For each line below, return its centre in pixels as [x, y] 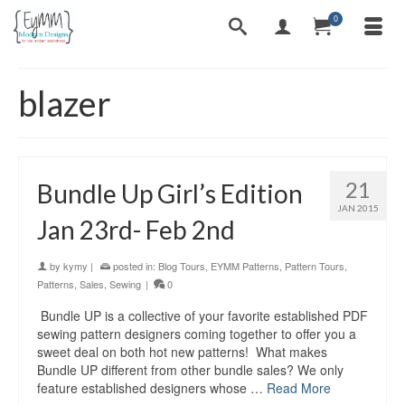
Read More [299, 388]
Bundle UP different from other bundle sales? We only [190, 370]
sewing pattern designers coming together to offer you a [197, 334]
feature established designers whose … [152, 388]
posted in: [134, 266]
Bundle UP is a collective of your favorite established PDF [202, 316]
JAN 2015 [358, 208]
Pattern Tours [315, 266]
